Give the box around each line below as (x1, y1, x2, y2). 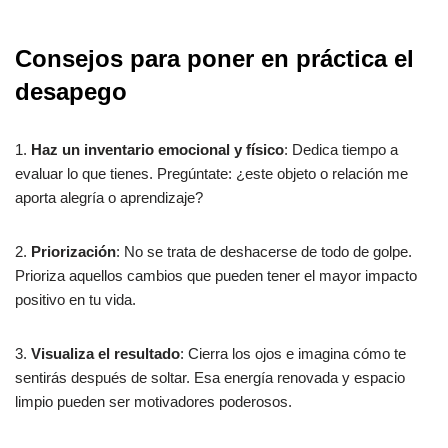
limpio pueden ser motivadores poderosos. (15, 393, 292, 411)
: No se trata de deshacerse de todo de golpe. (116, 243, 412, 261)
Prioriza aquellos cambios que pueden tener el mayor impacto (15, 267, 417, 285)
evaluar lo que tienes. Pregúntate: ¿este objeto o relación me (15, 165, 408, 183)
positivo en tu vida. (15, 291, 136, 309)
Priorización (31, 243, 116, 261)
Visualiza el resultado (31, 345, 180, 363)
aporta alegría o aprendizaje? (15, 189, 203, 207)
